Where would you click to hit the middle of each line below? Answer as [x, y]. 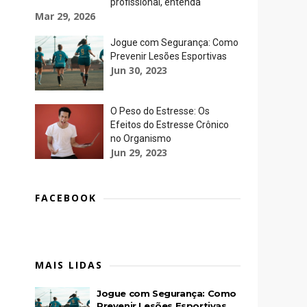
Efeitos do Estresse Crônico [170, 125]
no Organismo [141, 138]
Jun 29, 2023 [139, 152]
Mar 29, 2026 [65, 16]
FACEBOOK [66, 198]
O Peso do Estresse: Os [160, 111]
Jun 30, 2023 [139, 70]
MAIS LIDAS [69, 265]
